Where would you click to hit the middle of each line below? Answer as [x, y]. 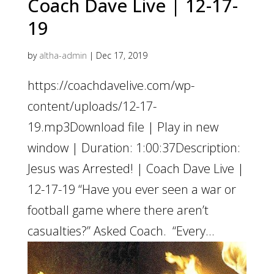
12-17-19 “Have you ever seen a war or [131, 189]
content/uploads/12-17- [92, 106]
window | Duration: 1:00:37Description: [134, 148]
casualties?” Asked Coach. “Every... [121, 231]
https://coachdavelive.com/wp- [111, 85]
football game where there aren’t [118, 210]
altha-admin [63, 55]
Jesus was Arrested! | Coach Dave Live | [135, 168]
